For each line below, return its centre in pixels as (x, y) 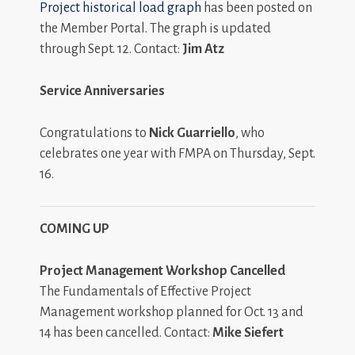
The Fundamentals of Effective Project (145, 291)
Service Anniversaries (102, 91)
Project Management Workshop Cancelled (162, 271)
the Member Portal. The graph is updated (155, 28)
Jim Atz (203, 49)
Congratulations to (94, 133)
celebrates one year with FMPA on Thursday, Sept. (177, 153)
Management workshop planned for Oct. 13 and (172, 312)
